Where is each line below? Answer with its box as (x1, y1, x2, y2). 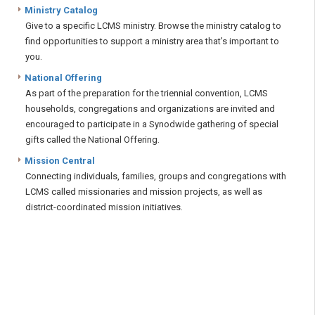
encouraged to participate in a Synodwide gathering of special (25, 118, 278, 129)
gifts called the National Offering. (25, 134, 160, 145)
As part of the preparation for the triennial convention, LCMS (25, 87, 268, 98)
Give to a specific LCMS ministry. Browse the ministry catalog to (25, 20, 281, 31)
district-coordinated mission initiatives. (25, 201, 183, 212)
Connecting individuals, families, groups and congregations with (25, 170, 286, 181)
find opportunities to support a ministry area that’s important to (25, 35, 279, 46)
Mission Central (25, 155, 95, 166)
